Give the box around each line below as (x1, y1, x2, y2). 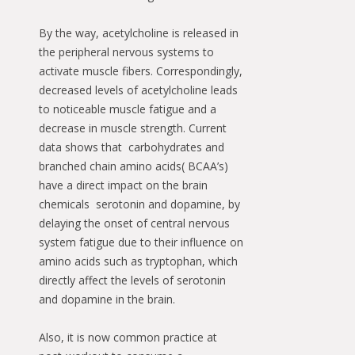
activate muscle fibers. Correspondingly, (39, 63, 242, 78)
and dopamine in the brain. (39, 291, 175, 307)
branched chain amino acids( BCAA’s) (39, 158, 231, 174)
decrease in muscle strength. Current (39, 120, 227, 136)
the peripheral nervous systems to (39, 44, 214, 59)
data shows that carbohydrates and (39, 139, 224, 155)
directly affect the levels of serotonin (39, 272, 226, 288)
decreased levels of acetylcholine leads (39, 82, 238, 97)
